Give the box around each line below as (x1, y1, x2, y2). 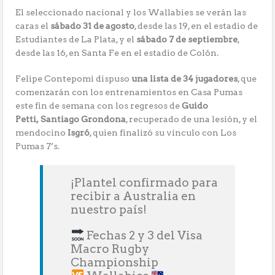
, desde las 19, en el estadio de (134, 21, 258, 31)
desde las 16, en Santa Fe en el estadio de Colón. (15, 48, 219, 58)
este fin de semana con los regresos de (15, 101, 182, 111)
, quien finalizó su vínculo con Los (90, 128, 237, 138)
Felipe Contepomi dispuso (15, 74, 132, 84)
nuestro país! (71, 203, 147, 217)
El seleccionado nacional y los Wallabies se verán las (15, 7, 247, 18)
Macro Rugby (71, 242, 150, 257)
